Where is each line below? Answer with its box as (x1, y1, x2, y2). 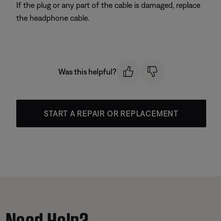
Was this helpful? (58, 67, 116, 76)
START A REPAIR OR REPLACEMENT (43, 109, 179, 118)
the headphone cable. (16, 13, 89, 22)
